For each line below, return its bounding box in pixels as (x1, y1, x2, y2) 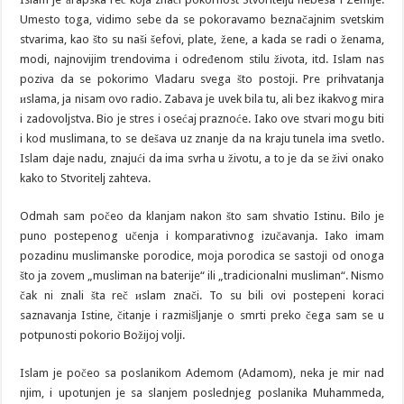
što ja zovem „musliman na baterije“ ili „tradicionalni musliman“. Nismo (20, 269, 384, 283)
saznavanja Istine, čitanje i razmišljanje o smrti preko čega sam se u (20, 308, 384, 323)
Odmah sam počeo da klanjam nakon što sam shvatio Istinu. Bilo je (20, 209, 384, 224)
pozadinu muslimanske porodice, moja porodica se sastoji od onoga (20, 249, 384, 263)
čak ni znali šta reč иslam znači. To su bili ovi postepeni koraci (20, 289, 384, 303)
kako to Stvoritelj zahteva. (20, 171, 151, 186)
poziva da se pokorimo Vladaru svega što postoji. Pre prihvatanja (20, 72, 384, 87)
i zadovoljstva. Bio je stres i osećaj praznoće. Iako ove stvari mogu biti (20, 112, 384, 126)
